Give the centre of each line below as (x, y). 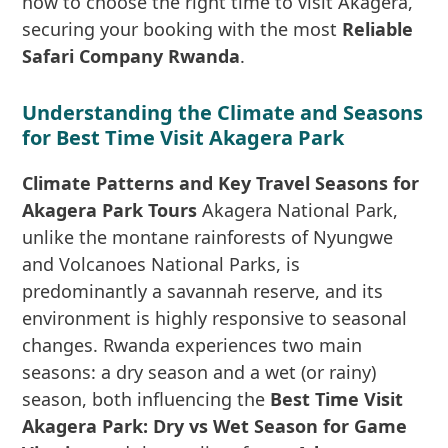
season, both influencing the (146, 399)
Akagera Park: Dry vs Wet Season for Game (215, 426)
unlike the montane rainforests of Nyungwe (208, 237)
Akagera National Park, (298, 210)
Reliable (378, 29)
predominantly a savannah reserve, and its (203, 291)
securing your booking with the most (182, 29)
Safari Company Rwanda (131, 56)
